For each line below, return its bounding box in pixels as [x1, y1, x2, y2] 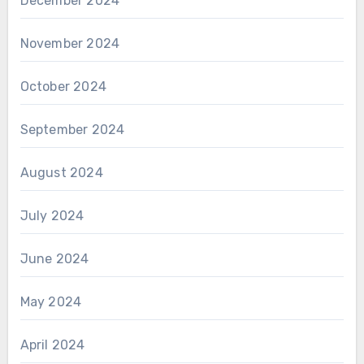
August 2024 [19, 164, 103, 180]
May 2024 [19, 293, 82, 310]
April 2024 [19, 336, 85, 353]
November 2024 [19, 35, 120, 51]
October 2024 [19, 78, 106, 94]
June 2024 [19, 250, 89, 266]
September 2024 [19, 121, 125, 137]
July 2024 [19, 207, 84, 223]
